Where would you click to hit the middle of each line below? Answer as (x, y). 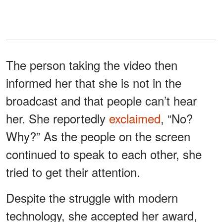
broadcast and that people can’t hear (101, 100)
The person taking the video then (92, 64)
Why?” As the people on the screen (98, 136)
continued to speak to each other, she (104, 154)
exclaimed (135, 118)
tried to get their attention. (73, 171)
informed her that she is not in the (94, 82)
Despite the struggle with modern (92, 197)
